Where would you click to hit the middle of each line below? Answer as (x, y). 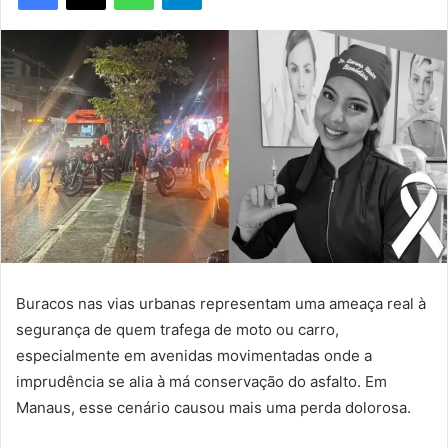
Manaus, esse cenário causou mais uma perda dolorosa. (213, 408)
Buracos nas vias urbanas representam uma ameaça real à (221, 304)
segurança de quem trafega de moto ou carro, (177, 330)
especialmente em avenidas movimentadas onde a (194, 356)
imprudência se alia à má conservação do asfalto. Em (201, 382)
